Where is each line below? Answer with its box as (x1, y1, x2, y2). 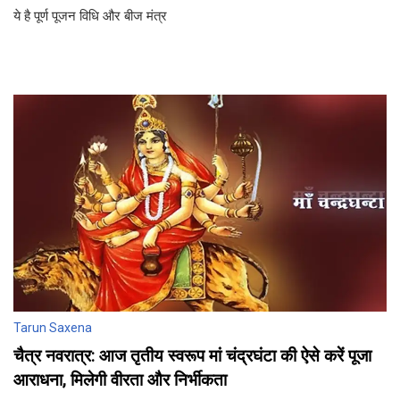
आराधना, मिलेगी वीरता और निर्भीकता (13, 370, 227, 391)
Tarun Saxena (13, 321, 92, 336)
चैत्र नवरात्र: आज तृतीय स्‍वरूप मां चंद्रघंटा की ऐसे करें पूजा (13, 346, 371, 367)
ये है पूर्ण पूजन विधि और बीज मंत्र (13, 6, 167, 24)
